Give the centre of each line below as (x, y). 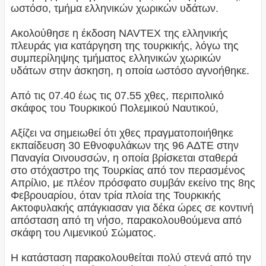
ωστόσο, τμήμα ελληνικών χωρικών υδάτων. (114, 8)
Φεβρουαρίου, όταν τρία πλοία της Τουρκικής (115, 195)
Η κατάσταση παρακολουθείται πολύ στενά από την (131, 257)
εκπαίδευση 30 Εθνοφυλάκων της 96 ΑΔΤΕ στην (124, 145)
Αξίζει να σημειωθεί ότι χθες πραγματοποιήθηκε (122, 133)
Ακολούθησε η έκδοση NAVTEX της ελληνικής (119, 33)
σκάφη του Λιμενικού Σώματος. (83, 232)
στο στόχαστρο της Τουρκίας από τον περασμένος (128, 170)
